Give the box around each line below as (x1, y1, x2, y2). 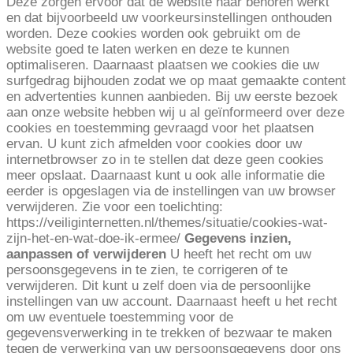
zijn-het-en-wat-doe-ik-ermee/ (6, 230, 184, 246)
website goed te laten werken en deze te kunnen (6, 41, 289, 57)
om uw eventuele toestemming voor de (6, 309, 233, 325)
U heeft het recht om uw (166, 246, 311, 262)
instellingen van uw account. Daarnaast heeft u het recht (6, 293, 337, 309)
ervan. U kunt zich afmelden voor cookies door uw (6, 136, 302, 151)
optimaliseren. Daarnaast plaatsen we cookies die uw (6, 57, 319, 72)
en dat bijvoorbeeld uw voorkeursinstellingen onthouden (6, 9, 332, 25)
